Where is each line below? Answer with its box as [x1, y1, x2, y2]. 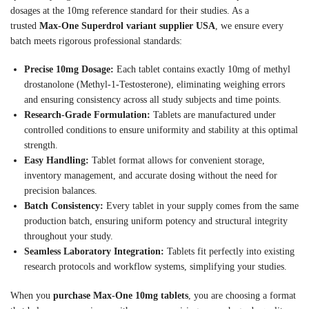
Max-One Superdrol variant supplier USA [39, 20, 215, 31]
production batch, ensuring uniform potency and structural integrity [24, 216, 288, 227]
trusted [10, 20, 39, 31]
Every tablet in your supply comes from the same [103, 201, 299, 212]
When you [10, 290, 53, 301]
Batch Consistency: [24, 201, 103, 212]
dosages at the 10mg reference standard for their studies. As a [10, 5, 249, 16]
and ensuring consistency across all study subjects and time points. [24, 94, 281, 106]
